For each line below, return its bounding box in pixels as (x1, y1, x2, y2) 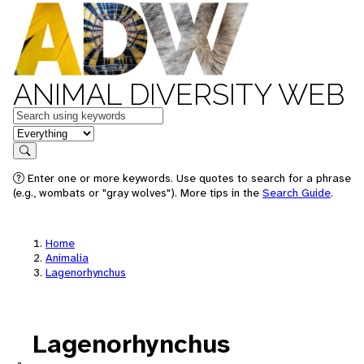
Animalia (45, 250, 89, 265)
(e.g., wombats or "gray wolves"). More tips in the (13, 185, 262, 200)
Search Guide (262, 185, 331, 200)
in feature (12, 123, 66, 141)
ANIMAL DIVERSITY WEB (13, 77, 344, 111)
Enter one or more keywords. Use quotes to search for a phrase (24, 171, 351, 185)
